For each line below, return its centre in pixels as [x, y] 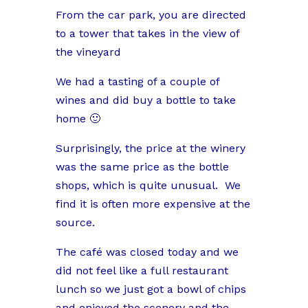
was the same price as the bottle [142, 166]
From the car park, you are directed [151, 14]
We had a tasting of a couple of [137, 81]
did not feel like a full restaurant [142, 270]
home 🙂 [78, 118]
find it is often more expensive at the [153, 203]
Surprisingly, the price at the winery [150, 148]
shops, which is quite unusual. [136, 185]
